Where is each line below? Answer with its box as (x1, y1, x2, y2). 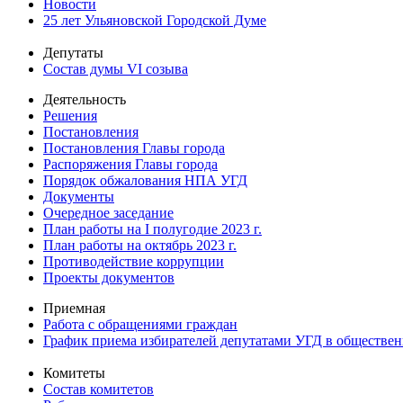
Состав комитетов (43, 381, 154, 397)
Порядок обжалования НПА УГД (43, 172, 247, 188)
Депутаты (43, 44, 103, 60)
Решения (43, 107, 97, 123)
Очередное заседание (43, 204, 174, 220)
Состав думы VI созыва (43, 60, 188, 76)
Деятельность (43, 91, 126, 107)
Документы (43, 188, 114, 204)
